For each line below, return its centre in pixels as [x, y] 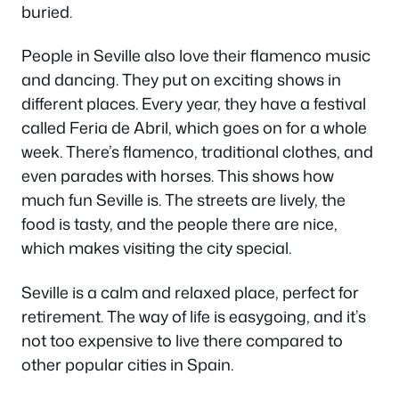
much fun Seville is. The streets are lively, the [183, 200]
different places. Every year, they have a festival [194, 104]
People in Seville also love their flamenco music [196, 56]
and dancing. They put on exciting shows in [181, 80]
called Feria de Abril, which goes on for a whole [194, 128]
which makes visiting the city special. [156, 248]
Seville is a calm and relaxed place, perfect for [190, 292]
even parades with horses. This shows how [178, 176]
